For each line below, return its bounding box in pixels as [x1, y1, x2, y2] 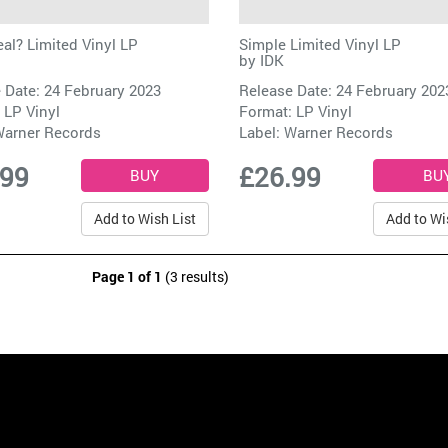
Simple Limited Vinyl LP [238, 34, 401, 55]
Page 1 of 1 [92, 267, 162, 287]
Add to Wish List [93, 209, 196, 229]
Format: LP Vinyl [238, 101, 352, 122]
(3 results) [162, 267, 229, 287]
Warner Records [283, 122, 393, 143]
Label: [238, 122, 284, 143]
